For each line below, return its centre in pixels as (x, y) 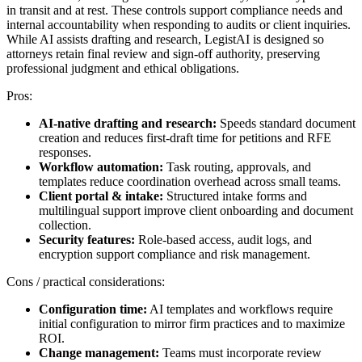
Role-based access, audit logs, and (223, 239)
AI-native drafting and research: (128, 123)
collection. (65, 225)
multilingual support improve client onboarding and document (196, 210)
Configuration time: (93, 309)
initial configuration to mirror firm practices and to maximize (192, 323)
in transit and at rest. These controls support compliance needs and (175, 10)
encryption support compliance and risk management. (175, 254)
